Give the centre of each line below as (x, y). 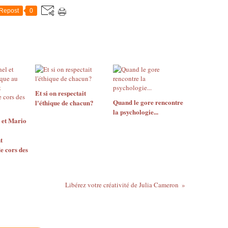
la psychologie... (135, 111)
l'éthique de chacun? (64, 102)
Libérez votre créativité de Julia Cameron (122, 184)
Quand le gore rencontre (148, 102)
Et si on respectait (61, 93)
